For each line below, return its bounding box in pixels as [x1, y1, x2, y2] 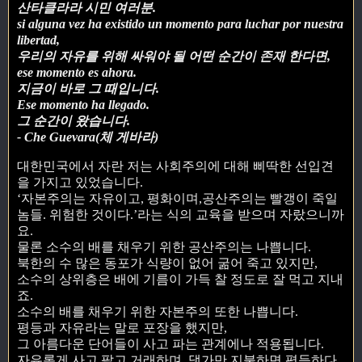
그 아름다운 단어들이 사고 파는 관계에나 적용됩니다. [17, 336, 324, 351]
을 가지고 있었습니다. [17, 175, 143, 189]
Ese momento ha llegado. [17, 98, 149, 112]
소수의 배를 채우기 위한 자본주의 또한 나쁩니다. [17, 304, 298, 318]
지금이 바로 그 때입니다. [17, 82, 159, 96]
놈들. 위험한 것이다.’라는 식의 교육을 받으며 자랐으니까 [17, 207, 344, 221]
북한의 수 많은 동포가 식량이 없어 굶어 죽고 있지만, [17, 255, 318, 270]
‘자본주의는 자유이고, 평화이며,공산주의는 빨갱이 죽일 [17, 191, 338, 205]
